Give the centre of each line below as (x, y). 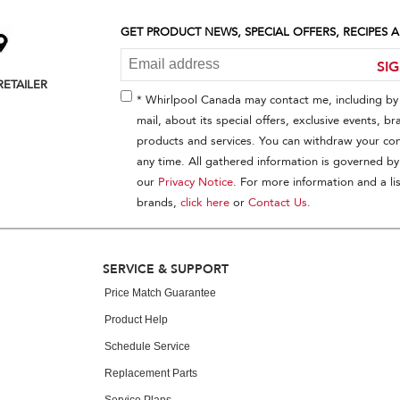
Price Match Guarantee (160, 292)
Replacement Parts (151, 373)
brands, (158, 202)
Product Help (136, 319)
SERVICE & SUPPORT (166, 268)
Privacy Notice (195, 182)
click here (204, 202)
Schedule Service (147, 346)
